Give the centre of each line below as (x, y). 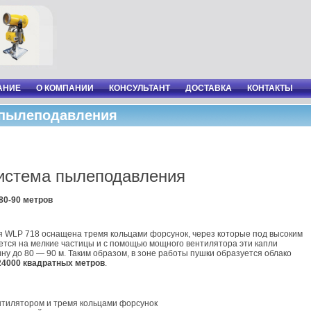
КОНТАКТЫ (270, 88)
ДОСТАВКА (209, 88)
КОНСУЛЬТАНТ (140, 88)
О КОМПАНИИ (65, 88)
